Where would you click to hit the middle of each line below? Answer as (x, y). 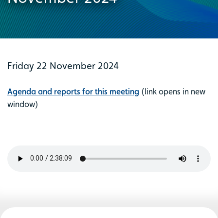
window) (23, 104)
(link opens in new (172, 91)
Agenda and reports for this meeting (73, 91)
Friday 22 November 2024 (63, 65)
